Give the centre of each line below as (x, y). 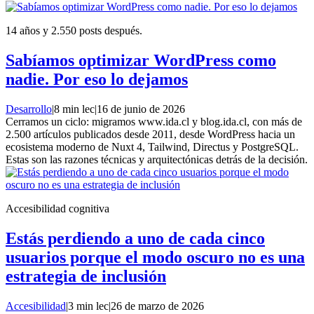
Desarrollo (29, 109)
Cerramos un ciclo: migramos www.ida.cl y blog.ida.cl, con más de (154, 122)
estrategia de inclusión (86, 277)
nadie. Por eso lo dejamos (97, 80)
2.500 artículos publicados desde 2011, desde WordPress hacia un (150, 135)
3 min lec (88, 306)
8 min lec (74, 109)
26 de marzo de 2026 (157, 306)
